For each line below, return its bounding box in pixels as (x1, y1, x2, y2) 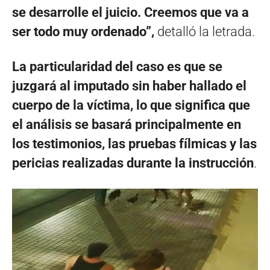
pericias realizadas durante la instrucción (12, 155, 254, 171)
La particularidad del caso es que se (12, 58, 222, 74)
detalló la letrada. (154, 24, 255, 39)
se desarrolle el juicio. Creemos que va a (12, 4, 249, 20)
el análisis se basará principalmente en (12, 116, 241, 132)
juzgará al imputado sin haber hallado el (12, 78, 246, 93)
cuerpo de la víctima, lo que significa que (12, 97, 250, 113)
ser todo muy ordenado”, (12, 24, 154, 39)
